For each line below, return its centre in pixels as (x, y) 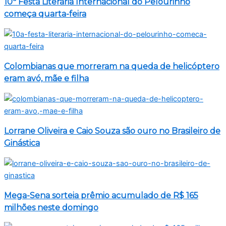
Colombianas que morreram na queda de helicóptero (112, 67)
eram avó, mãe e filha (46, 79)
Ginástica (22, 143)
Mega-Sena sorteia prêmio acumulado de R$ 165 (101, 196)
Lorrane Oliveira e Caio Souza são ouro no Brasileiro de (112, 131)
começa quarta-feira (45, 14)
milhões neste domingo (51, 208)
